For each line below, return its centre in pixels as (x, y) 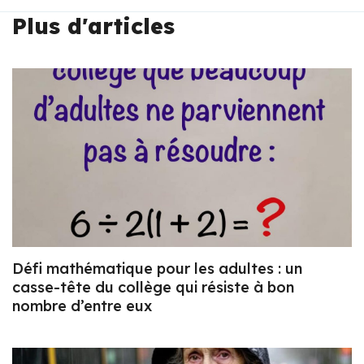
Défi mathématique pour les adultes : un (157, 268)
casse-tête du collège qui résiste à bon (153, 287)
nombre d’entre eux (82, 305)
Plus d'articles (93, 26)
